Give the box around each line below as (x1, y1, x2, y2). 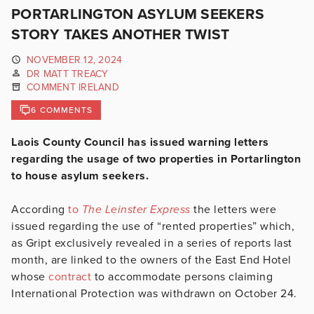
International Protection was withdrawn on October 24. (11, 286, 300, 301)
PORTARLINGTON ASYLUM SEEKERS (11, 6, 264, 23)
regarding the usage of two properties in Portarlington (11, 151, 301, 166)
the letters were (190, 202, 276, 217)
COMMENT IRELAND (27, 81, 119, 94)
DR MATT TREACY (27, 67, 109, 80)
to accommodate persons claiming (91, 269, 273, 284)
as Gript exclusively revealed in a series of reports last (11, 235, 292, 250)
